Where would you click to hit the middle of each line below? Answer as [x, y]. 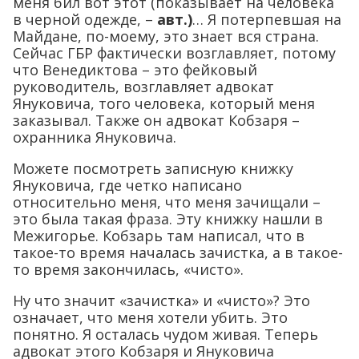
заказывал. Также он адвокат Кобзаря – [156, 120]
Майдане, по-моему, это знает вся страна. [166, 36]
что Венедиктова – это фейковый [135, 69]
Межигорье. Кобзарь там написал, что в [159, 235]
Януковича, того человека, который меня [164, 103]
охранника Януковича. [95, 137]
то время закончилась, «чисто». [128, 269]
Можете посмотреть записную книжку [153, 168]
